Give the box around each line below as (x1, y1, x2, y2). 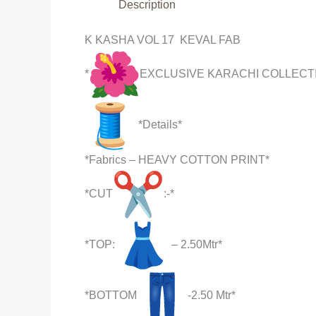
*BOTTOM (85, 289, 137, 302)
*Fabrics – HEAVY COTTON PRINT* (85, 154, 269, 166)
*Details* (135, 119, 182, 131)
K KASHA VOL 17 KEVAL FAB (85, 34, 241, 46)
